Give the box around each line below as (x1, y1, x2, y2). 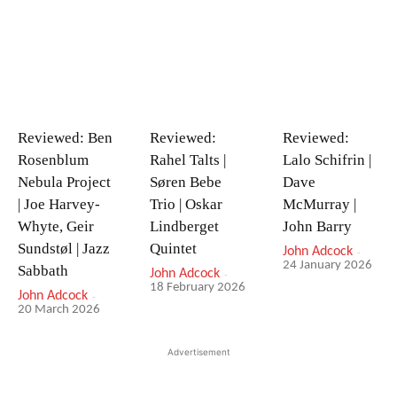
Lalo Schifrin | (282, 152, 371, 169)
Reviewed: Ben (18, 129, 113, 147)
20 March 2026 (18, 303, 100, 317)
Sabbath (18, 262, 68, 280)
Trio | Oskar (150, 196, 223, 214)
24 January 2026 (282, 259, 372, 273)
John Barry (282, 218, 352, 236)
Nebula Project (18, 174, 111, 191)
